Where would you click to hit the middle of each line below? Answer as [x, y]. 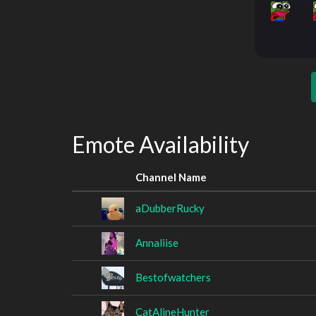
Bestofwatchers [173, 277]
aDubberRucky [170, 208]
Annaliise [157, 242]
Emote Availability [160, 144]
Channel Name [171, 177]
